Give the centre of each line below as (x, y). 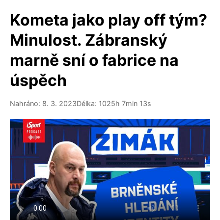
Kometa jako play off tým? (109, 20)
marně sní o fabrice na (94, 60)
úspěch (38, 80)
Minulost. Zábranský (89, 40)
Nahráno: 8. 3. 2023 (43, 103)
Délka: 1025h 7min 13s (114, 103)
